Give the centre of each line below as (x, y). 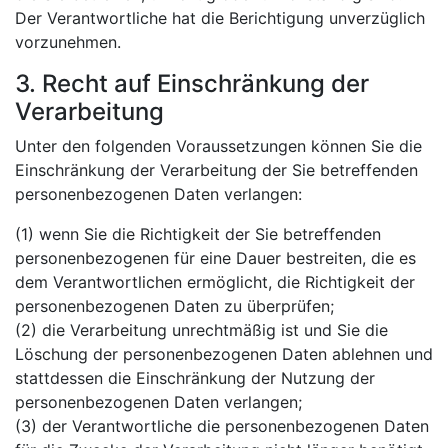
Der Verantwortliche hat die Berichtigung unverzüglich (220, 17)
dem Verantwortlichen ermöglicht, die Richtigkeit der (215, 281)
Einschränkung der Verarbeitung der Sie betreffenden (216, 169)
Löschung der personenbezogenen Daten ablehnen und (224, 353)
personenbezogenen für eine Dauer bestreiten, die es (215, 257)
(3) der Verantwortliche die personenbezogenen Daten (222, 425)
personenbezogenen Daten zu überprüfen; (174, 305)
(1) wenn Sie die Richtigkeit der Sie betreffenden (198, 233)
